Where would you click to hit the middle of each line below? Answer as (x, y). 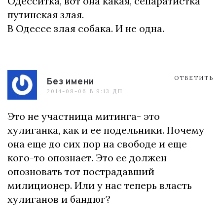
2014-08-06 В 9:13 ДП (85, 91)
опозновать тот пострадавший (81, 171)
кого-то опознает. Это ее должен (87, 158)
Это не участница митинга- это (84, 116)
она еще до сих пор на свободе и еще (97, 144)
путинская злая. (46, 15)
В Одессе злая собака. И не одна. (86, 28)
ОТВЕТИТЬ (194, 78)
